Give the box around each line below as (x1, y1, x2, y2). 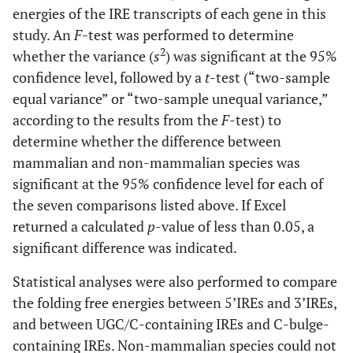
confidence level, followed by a (13, 68, 205, 87)
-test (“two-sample (210, 68, 330, 87)
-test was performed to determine (82, 25, 294, 44)
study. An (13, 25, 74, 44)
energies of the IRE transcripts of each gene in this (13, 4, 326, 23)
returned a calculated (13, 217, 147, 236)
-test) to (229, 110, 281, 129)
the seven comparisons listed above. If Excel (13, 195, 286, 214)
